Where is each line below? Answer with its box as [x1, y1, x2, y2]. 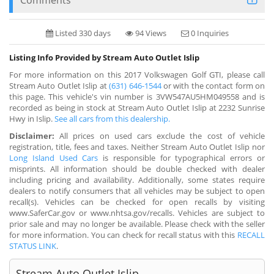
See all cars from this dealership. [54, 113, 170, 124]
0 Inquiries [188, 27, 229, 39]
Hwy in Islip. [9, 113, 54, 124]
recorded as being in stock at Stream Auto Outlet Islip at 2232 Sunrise [9, 102, 265, 113]
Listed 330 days [53, 27, 111, 39]
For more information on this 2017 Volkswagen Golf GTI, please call [9, 68, 265, 80]
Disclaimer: [9, 130, 54, 141]
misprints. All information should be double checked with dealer [9, 163, 265, 174]
